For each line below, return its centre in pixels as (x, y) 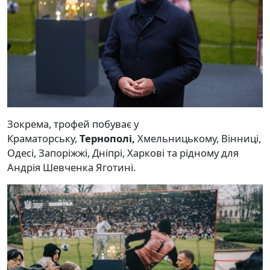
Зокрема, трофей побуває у (73, 124)
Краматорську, (43, 138)
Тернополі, (107, 138)
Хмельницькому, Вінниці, (198, 138)
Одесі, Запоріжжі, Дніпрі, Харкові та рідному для (123, 152)
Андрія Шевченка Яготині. (71, 167)
